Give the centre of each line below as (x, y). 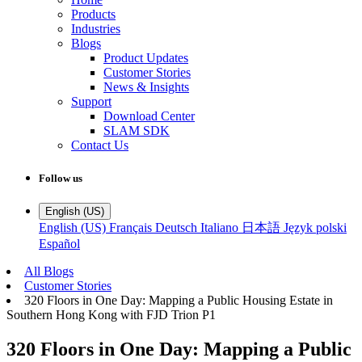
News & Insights (146, 86)
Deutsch (176, 228)
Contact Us (100, 145)
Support (91, 101)
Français (130, 228)
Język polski (315, 228)
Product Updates (146, 57)
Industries (96, 28)
